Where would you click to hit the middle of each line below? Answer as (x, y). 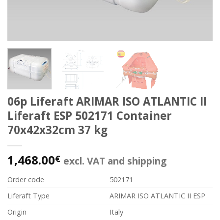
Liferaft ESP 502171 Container (90, 116)
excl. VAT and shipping (115, 161)
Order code (26, 180)
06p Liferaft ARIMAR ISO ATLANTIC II (107, 102)
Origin (17, 212)
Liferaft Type (28, 196)
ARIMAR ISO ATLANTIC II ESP (158, 196)
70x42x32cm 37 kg (57, 130)
